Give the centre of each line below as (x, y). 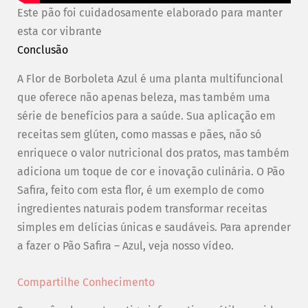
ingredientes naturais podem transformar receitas (142, 208)
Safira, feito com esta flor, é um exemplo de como (141, 190)
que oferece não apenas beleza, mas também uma (144, 97)
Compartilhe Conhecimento (86, 282)
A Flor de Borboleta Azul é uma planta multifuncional (150, 78)
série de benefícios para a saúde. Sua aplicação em (146, 115)
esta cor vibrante (59, 31)
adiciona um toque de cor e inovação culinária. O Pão (151, 171)
